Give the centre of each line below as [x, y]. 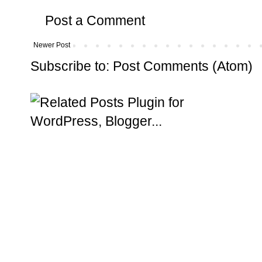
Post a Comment [95, 21]
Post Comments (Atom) [183, 66]
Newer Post [52, 45]
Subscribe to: [72, 66]
